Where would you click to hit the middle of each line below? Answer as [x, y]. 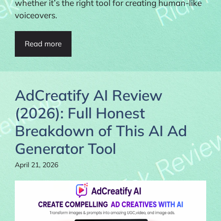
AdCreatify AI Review [89, 95]
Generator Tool [65, 148]
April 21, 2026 [37, 165]
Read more [43, 43]
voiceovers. [36, 15]
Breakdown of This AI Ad [101, 130]
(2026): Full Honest [80, 113]
